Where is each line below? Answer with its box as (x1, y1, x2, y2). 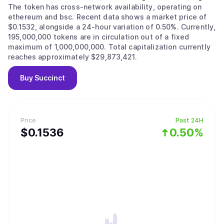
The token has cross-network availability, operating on (8, 2, 202, 11)
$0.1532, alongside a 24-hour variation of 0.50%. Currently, (8, 22, 181, 31)
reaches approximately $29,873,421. (8, 52, 137, 61)
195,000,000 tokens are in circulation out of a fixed (8, 32, 189, 41)
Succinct (34, 73, 65, 82)
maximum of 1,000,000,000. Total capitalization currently (8, 42, 108, 51)
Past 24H (175, 116, 203, 124)
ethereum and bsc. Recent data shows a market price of (8, 12, 76, 21)
